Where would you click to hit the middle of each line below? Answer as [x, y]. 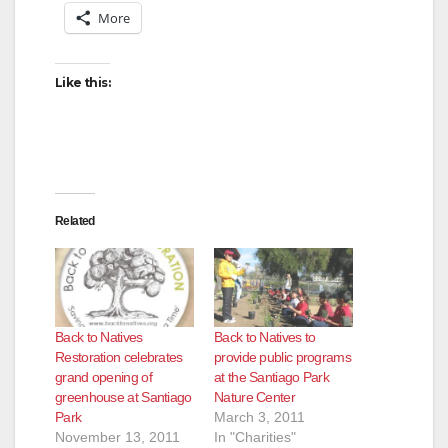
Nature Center [254, 397]
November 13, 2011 [117, 437]
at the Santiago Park [272, 377]
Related [75, 220]
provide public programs [282, 357]
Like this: [82, 82]
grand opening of [103, 377]
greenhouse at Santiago [123, 397]
